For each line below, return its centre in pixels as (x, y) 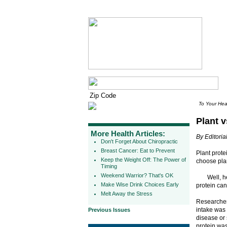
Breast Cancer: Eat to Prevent (138, 150)
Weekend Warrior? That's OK (137, 175)
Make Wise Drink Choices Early (140, 184)
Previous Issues (109, 210)
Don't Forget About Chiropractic (139, 141)
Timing (109, 166)
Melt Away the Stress (127, 194)
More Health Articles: (128, 134)
